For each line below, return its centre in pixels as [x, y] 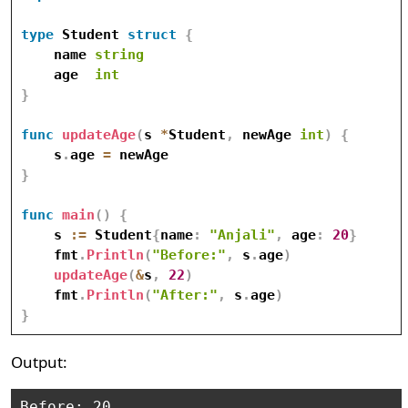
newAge [267, 135]
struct [153, 35]
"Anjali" [243, 235]
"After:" [185, 295]
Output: [40, 362]
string [120, 55]
